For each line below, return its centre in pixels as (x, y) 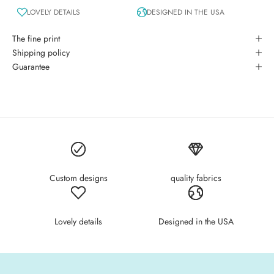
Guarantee (31, 66)
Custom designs (78, 178)
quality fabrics (196, 178)
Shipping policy (41, 52)
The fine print (36, 38)
